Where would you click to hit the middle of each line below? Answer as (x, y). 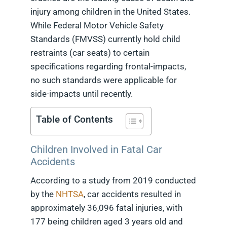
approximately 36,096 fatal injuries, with (106, 208)
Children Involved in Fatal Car (96, 150)
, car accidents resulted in (132, 194)
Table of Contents (74, 120)
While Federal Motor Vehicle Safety (97, 26)
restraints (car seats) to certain (90, 53)
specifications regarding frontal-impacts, (108, 67)
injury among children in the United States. (110, 12)
